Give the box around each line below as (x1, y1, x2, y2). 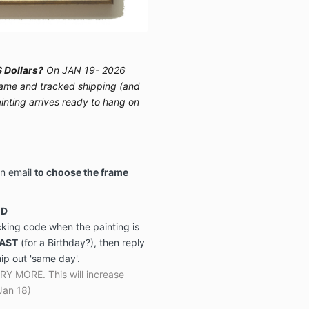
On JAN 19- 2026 (43, 63, 126, 76)
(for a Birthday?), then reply (17, 236, 145, 248)
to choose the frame (34, 166, 128, 178)
